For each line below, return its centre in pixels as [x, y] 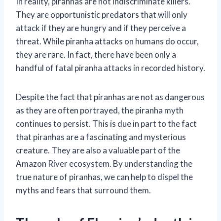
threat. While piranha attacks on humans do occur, [107, 41]
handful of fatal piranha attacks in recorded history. [110, 68]
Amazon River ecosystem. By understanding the [104, 163]
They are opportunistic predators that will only [102, 14]
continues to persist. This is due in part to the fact [106, 123]
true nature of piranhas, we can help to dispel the [104, 177]
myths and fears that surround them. [83, 190]
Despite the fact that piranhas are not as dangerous [110, 97]
